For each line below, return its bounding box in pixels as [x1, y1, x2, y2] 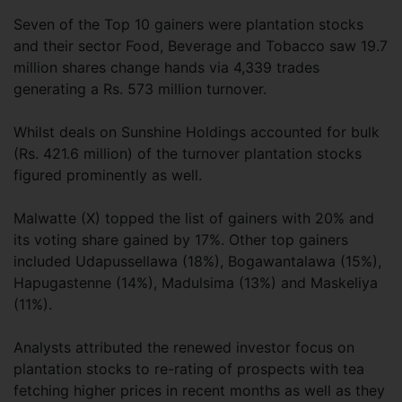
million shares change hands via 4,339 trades [13, 58, 319, 76]
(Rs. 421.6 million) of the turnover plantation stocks [13, 144, 362, 162]
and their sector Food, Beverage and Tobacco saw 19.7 [13, 37, 388, 55]
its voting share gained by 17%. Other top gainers [13, 231, 348, 249]
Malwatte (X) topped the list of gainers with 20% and [13, 209, 374, 227]
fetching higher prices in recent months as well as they [13, 381, 385, 399]
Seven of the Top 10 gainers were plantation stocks [13, 15, 363, 33]
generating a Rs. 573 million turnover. [13, 80, 271, 98]
